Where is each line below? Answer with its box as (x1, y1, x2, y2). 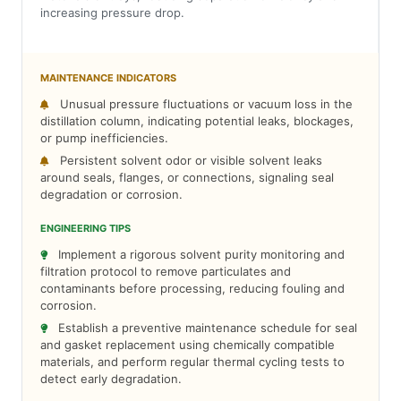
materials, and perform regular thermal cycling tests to (40, 354, 345, 369)
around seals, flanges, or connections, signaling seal (40, 170, 334, 184)
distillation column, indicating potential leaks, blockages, (40, 114, 354, 128)
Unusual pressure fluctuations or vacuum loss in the (56, 97, 353, 111)
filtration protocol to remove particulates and (40, 264, 291, 278)
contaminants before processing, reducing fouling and (40, 281, 345, 295)
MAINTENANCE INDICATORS (40, 72, 176, 84)
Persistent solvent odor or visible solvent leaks (56, 153, 322, 167)
